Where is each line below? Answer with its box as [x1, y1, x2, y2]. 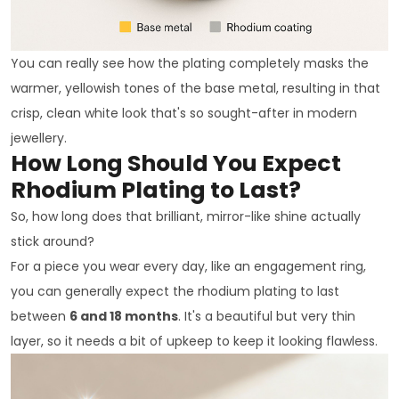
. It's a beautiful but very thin [178, 306, 355, 325]
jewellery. [11, 128, 67, 147]
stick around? [11, 232, 94, 250]
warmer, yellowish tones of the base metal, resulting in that [11, 78, 380, 97]
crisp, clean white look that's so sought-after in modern [11, 103, 357, 122]
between [11, 306, 69, 325]
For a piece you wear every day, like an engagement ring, [11, 256, 366, 275]
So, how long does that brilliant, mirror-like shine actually [11, 207, 361, 225]
